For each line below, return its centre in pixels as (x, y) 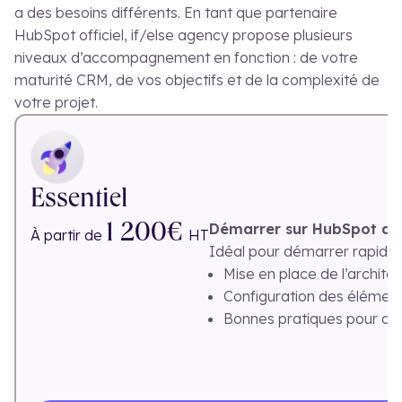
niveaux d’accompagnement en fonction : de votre (186, 57)
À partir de (68, 236)
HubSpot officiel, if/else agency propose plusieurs (184, 35)
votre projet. (56, 102)
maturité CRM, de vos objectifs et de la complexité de (197, 79)
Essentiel (79, 201)
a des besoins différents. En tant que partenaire (176, 12)
